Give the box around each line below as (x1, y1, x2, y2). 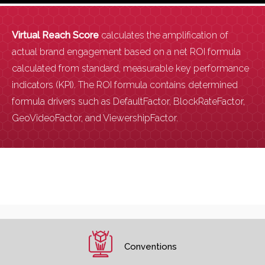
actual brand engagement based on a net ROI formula (12, 46, 241, 57)
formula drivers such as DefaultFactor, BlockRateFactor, (12, 95, 245, 107)
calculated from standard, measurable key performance (12, 62, 249, 74)
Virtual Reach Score (12, 29, 99, 41)
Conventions (124, 241, 177, 252)
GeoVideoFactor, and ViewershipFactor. (12, 112, 178, 124)
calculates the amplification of (99, 29, 228, 41)
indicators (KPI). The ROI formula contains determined (12, 79, 238, 91)
